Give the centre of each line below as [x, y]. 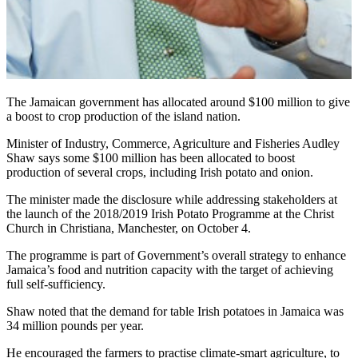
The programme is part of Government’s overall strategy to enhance [176, 255]
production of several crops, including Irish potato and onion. [160, 172]
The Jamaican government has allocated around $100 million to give [178, 101]
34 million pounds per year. [75, 325]
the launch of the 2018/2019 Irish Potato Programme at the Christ [170, 213]
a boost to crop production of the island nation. [123, 116]
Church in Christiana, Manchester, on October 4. [129, 228]
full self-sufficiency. [56, 284]
